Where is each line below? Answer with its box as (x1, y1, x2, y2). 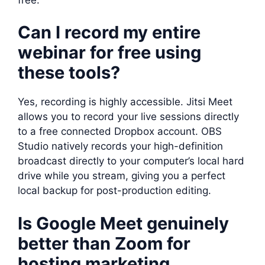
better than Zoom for (18, 232, 190, 254)
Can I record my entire (18, 22, 201, 43)
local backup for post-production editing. (18, 185, 211, 196)
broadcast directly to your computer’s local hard (18, 155, 244, 167)
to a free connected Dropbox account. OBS (18, 125, 222, 137)
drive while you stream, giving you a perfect (18, 170, 225, 182)
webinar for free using (18, 42, 201, 63)
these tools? (18, 62, 120, 83)
